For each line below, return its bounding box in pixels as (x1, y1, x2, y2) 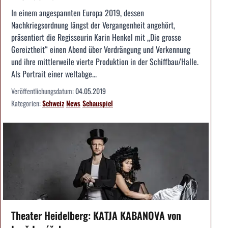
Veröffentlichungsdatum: (11, 85, 75, 97)
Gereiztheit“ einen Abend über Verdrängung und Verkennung (11, 43, 190, 56)
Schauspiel (82, 98, 113, 109)
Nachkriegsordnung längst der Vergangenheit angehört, (11, 19, 175, 32)
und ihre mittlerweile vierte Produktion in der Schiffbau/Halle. (11, 55, 198, 68)
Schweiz (42, 98, 64, 109)
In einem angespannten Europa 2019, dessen (11, 7, 144, 19)
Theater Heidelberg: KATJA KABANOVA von (11, 208, 181, 223)
